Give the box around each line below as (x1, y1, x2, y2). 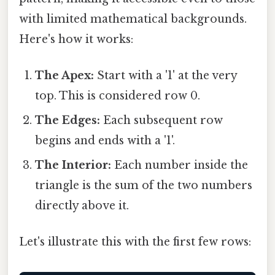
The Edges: (35, 113, 101, 127)
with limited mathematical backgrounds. (19, 12, 247, 26)
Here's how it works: (19, 32, 133, 46)
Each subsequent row (100, 113, 223, 127)
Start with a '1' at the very (94, 68, 238, 82)
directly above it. (35, 198, 130, 212)
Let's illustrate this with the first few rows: (19, 235, 251, 249)
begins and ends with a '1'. (35, 133, 176, 147)
